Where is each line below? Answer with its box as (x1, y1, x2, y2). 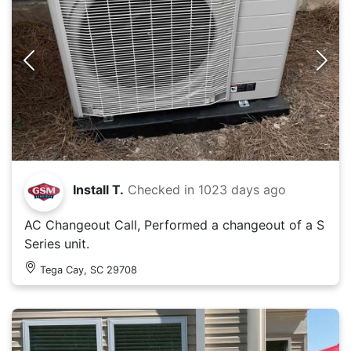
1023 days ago (198, 181, 286, 197)
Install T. (73, 181, 124, 197)
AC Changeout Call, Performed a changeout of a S (24, 216, 324, 233)
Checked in (128, 181, 198, 197)
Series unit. (24, 235, 89, 251)
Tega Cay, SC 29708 (40, 263, 137, 276)
